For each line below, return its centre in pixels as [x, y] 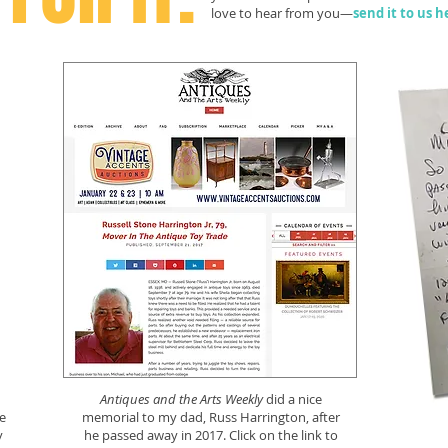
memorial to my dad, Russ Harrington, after [210, 417]
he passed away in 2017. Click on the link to [210, 435]
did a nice [292, 399]
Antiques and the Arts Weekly [181, 399]
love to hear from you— [282, 13]
